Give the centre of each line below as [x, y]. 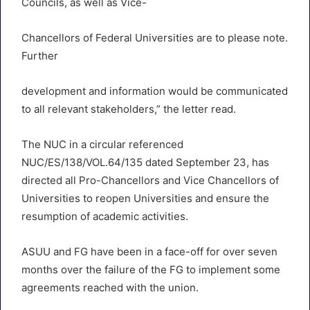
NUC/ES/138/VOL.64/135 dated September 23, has [145, 162]
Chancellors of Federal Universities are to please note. [155, 38]
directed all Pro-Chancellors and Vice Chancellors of [150, 180]
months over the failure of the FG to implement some [151, 270]
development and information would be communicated [155, 91]
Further [40, 56]
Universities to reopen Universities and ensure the [145, 198]
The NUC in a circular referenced [102, 144]
